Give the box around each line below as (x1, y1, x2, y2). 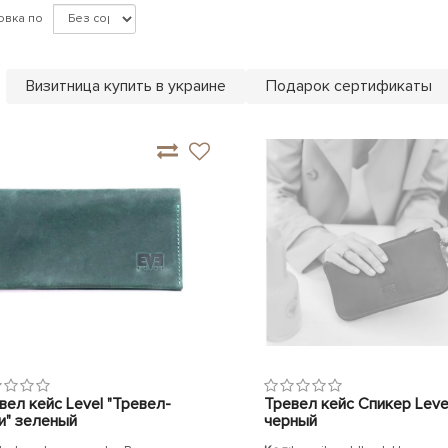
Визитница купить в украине (25, 76, 226, 97)
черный (263, 411, 317, 432)
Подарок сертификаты (265, 76, 432, 97)
